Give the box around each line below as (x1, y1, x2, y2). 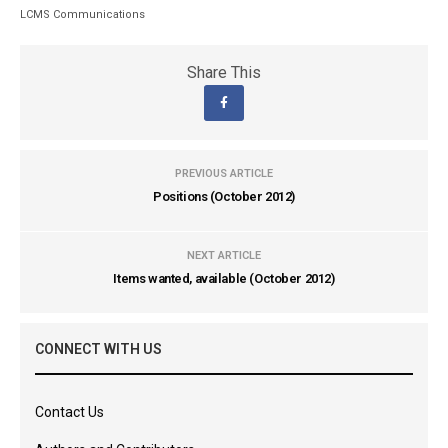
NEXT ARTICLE (187, 249, 261, 262)
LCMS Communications (20, 8, 146, 21)
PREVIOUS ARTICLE (175, 167, 273, 180)
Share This (187, 63, 261, 82)
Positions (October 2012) (153, 189, 295, 204)
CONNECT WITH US (35, 341, 162, 357)
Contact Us (35, 404, 104, 420)
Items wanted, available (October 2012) (113, 271, 335, 286)
